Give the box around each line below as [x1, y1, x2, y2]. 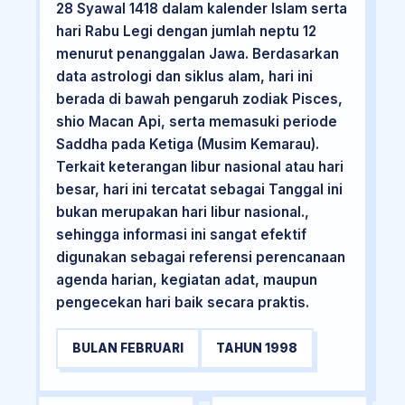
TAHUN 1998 [215, 340, 297, 355]
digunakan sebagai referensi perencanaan [55, 249, 345, 267]
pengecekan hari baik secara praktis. [55, 294, 309, 312]
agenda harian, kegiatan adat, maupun [55, 271, 317, 289]
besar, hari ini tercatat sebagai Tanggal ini [55, 181, 343, 199]
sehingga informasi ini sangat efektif [55, 226, 306, 244]
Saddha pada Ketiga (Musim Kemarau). [55, 136, 319, 154]
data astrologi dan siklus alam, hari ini [55, 68, 313, 86]
